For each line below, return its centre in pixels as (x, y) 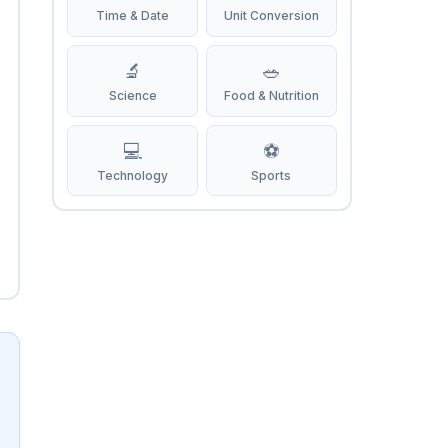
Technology (133, 175)
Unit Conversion (271, 16)
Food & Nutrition (271, 96)
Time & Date (133, 16)
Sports (271, 175)
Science (132, 96)
